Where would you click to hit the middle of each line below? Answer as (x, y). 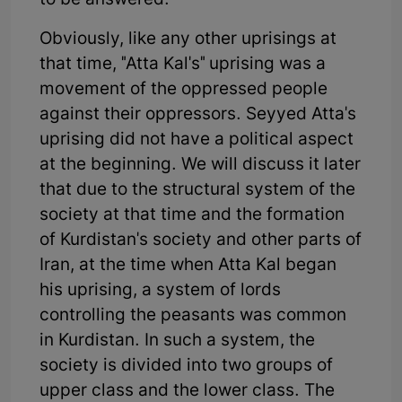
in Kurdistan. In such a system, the (177, 341)
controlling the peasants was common (193, 316)
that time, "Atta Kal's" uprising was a (183, 65)
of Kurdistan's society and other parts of (201, 240)
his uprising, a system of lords (160, 291)
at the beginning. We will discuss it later (200, 165)
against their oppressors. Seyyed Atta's (198, 115)
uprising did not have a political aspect (197, 140)
